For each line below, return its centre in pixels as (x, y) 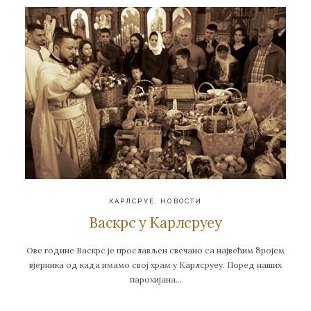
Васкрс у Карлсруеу (155, 222)
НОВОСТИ (182, 201)
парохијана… (155, 280)
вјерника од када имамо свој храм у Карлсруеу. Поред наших (155, 265)
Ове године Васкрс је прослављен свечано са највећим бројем (155, 251)
